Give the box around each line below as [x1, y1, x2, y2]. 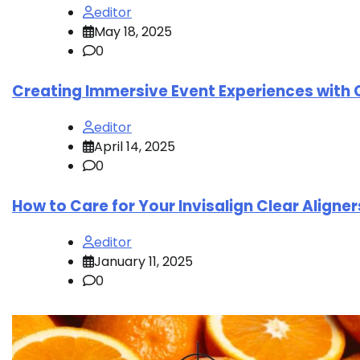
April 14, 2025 [94, 137, 175, 157]
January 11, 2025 [94, 252, 193, 271]
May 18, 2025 [94, 22, 172, 42]
